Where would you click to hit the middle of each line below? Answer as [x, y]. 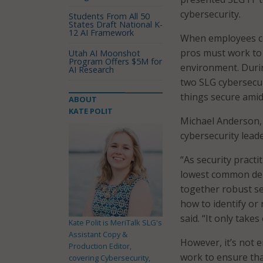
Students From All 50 [109, 16]
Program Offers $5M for [115, 61]
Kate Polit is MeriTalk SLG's [115, 222]
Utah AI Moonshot [104, 53]
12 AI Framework [101, 33]
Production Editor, [100, 246]
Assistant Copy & [98, 234]
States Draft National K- [116, 24]
